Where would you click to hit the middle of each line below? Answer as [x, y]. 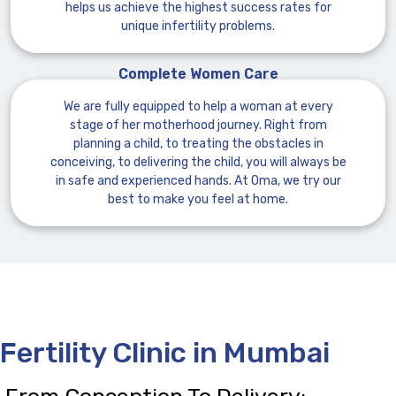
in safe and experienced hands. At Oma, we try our [198, 181]
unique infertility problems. [198, 26]
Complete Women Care [198, 74]
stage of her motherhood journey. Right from [198, 125]
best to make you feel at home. [198, 199]
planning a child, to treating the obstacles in [198, 144]
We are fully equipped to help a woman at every [198, 107]
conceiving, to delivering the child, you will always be [198, 162]
